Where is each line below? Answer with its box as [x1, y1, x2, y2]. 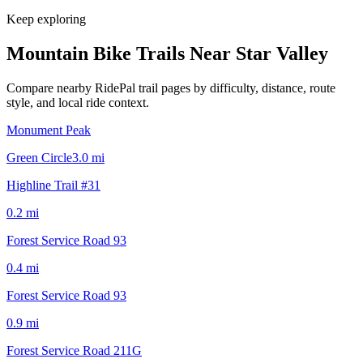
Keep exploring [6, 11, 86, 26]
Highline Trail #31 [6, 177, 100, 192]
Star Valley [236, 42, 328, 64]
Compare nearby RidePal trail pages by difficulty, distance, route [6, 80, 335, 95]
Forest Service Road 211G [6, 343, 142, 357]
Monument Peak [6, 122, 91, 137]
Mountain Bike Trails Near [6, 42, 236, 64]
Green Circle [6, 150, 72, 164]
